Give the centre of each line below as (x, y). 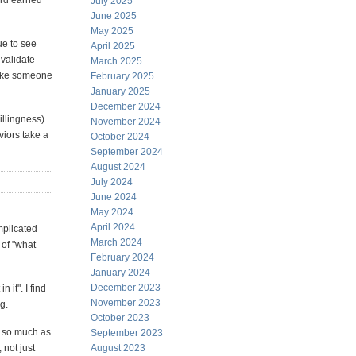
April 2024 (113, 227)
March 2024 (116, 242)
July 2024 (112, 182)
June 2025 (114, 16)
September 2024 (127, 152)
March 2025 (116, 61)
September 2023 (127, 333)
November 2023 (126, 303)
